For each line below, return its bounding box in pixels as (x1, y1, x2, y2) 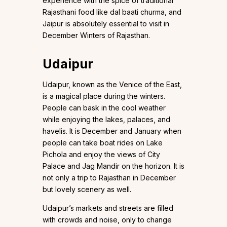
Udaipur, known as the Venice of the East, (43, 80, 182, 89)
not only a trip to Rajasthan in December (43, 173, 176, 182)
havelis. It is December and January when (43, 127, 181, 136)
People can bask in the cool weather (43, 103, 166, 112)
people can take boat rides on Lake (43, 138, 163, 147)
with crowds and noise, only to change (43, 215, 172, 224)
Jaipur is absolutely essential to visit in (43, 19, 169, 28)
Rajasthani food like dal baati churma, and (43, 8, 181, 17)
